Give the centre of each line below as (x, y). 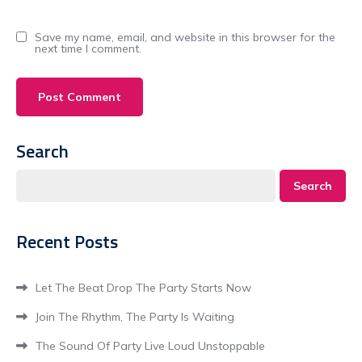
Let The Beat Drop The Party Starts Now (143, 288)
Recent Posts (67, 242)
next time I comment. (88, 48)
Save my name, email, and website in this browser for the (185, 37)
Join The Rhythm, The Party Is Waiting (135, 317)
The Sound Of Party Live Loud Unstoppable (150, 346)
